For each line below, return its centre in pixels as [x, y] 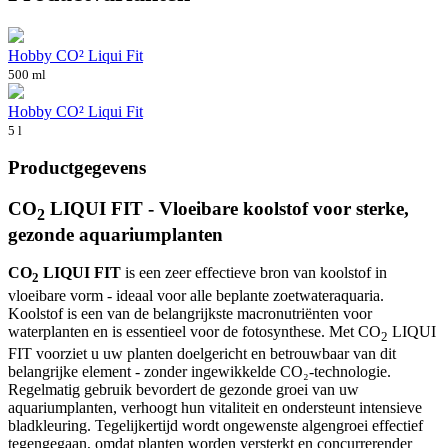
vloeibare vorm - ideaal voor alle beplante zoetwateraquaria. [196, 295]
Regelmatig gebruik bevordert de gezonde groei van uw [183, 389]
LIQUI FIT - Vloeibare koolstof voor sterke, [227, 209]
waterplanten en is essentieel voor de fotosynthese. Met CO [194, 331]
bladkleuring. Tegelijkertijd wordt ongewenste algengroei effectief [215, 425]
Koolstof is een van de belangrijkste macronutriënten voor [190, 313]
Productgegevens [77, 168]
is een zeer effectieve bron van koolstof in [254, 273]
